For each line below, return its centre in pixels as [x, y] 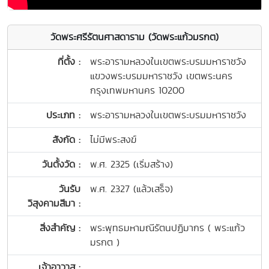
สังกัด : [66, 140]
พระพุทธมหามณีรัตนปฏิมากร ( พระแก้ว [168, 228]
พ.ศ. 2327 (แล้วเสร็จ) [131, 189]
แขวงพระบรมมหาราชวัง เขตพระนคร [161, 76]
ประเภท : [63, 115]
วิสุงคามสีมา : [54, 204]
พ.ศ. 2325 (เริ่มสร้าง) [131, 165]
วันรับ [70, 189]
